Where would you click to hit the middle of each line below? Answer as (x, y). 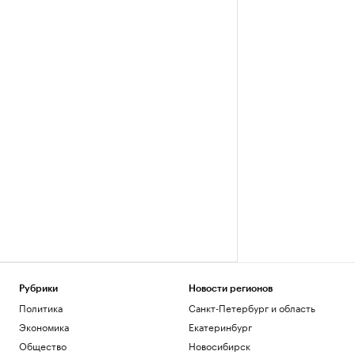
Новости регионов (230, 288)
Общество (43, 345)
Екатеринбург (220, 326)
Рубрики (38, 288)
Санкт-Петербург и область (252, 307)
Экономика (44, 326)
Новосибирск (219, 345)
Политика (41, 307)
